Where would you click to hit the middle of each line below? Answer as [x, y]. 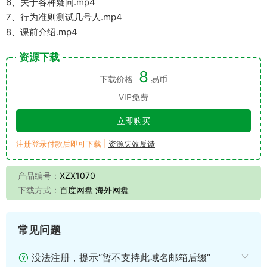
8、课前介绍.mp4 [42, 32]
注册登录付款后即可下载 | [62, 144]
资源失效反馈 [132, 144]
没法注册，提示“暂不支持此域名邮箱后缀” [119, 258]
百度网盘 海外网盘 [94, 190]
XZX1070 [77, 176]
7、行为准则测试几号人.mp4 [64, 17]
